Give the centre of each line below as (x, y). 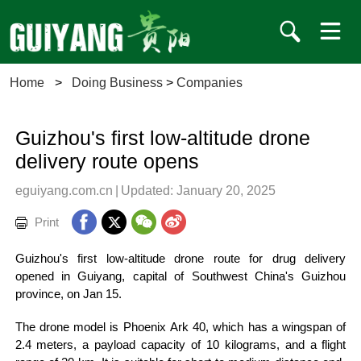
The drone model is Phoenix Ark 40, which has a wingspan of (180, 327)
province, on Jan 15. (68, 295)
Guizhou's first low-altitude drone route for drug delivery (180, 259)
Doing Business (118, 83)
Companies (210, 83)
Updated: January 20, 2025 (198, 190)
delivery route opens (107, 161)
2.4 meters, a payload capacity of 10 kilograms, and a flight (180, 344)
